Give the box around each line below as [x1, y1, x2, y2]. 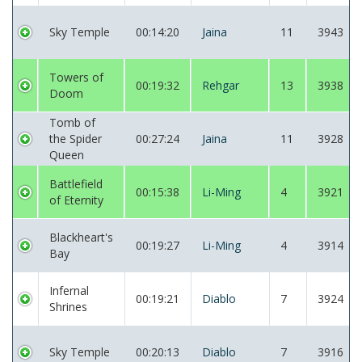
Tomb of [49, 115, 95, 130]
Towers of [49, 69, 103, 85]
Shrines [49, 299, 87, 314]
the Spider [49, 131, 102, 146]
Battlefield [49, 176, 103, 192]
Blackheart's [49, 229, 113, 245]
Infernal [49, 283, 89, 298]
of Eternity [49, 192, 103, 208]
